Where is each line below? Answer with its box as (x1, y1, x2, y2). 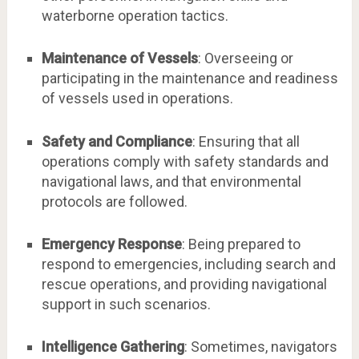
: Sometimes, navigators (184, 338, 337, 356)
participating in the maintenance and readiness (41, 70, 338, 87)
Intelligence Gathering (41, 338, 184, 356)
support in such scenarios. (41, 295, 211, 313)
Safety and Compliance (41, 132, 192, 150)
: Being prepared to (181, 235, 301, 252)
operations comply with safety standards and (41, 152, 329, 170)
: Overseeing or (197, 50, 293, 67)
